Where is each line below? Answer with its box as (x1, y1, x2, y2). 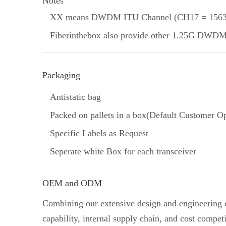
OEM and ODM (42, 178, 102, 188)
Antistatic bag (50, 92, 101, 102)
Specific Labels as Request (50, 128, 148, 138)
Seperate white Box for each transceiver (50, 146, 196, 156)
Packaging (42, 70, 80, 80)
